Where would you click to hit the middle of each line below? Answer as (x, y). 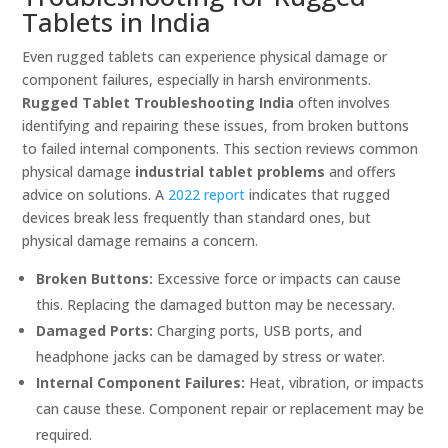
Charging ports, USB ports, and (258, 331)
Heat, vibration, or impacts (335, 383)
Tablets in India (117, 22)
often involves (342, 103)
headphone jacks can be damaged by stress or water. (211, 357)
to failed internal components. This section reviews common (220, 149)
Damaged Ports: (95, 331)
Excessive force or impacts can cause (277, 279)
